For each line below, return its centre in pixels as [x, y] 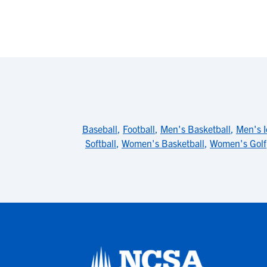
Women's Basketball [163, 143]
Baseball [100, 129]
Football [139, 129]
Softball [101, 143]
